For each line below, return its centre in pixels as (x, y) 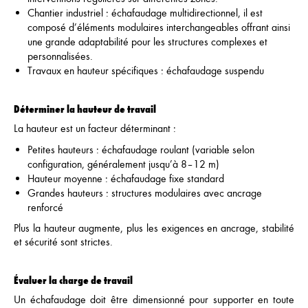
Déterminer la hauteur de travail (85, 108)
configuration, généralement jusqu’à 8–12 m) (123, 164)
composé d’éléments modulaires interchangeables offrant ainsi (159, 27)
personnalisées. (60, 56)
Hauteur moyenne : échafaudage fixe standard (126, 178)
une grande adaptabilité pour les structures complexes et (147, 42)
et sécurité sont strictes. (63, 242)
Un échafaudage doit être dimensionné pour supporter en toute (154, 299)
